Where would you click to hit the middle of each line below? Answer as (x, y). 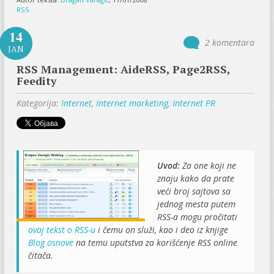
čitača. (41, 255)
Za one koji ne (209, 165)
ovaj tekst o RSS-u (62, 229)
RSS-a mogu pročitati (198, 217)
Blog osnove (51, 242)
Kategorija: (39, 103)
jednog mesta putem (197, 204)
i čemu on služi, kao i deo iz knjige (162, 229)
